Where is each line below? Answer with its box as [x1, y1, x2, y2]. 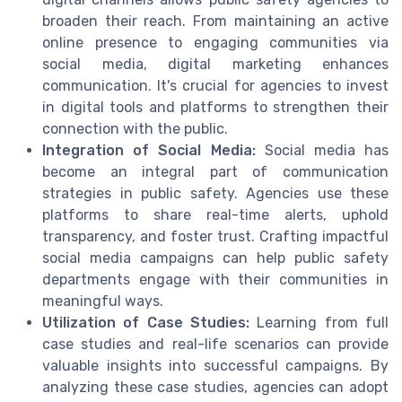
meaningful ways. [42, 293, 163, 310]
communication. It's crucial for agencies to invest [42, 77, 389, 95]
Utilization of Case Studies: [42, 314, 249, 332]
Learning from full [249, 314, 389, 332]
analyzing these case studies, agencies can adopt [42, 379, 389, 397]
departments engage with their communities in [42, 271, 389, 289]
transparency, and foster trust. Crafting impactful [42, 228, 389, 246]
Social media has [255, 142, 389, 160]
